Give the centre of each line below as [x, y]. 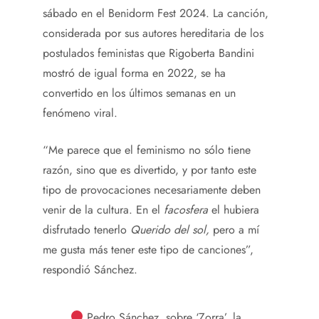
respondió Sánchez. [90, 269]
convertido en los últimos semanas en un [139, 93]
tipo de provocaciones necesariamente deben [152, 189]
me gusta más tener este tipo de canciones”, [148, 249]
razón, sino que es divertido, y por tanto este [150, 169]
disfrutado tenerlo [85, 229]
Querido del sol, [170, 229]
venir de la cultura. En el [103, 209]
